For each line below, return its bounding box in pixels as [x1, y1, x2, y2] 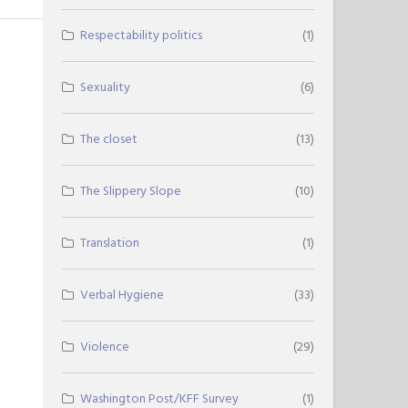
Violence [80, 336, 130, 358]
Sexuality [80, 76, 131, 98]
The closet [80, 128, 138, 150]
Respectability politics [80, 25, 203, 46]
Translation [80, 232, 140, 254]
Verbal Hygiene [80, 284, 165, 306]
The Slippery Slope [80, 180, 182, 202]
